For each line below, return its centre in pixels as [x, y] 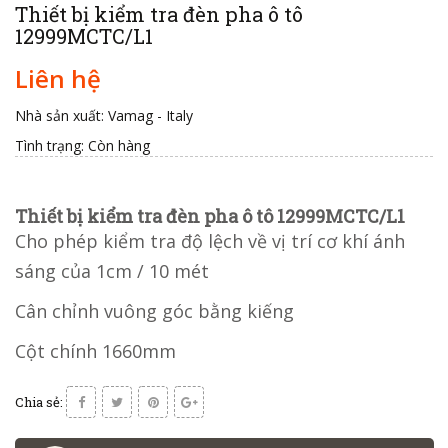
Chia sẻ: [39, 402]
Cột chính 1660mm [95, 351]
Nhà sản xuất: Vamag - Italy [106, 116]
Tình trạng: [49, 146]
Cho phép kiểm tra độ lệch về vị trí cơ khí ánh [210, 241]
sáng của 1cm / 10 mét [112, 271]
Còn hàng [119, 146]
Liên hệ [58, 79]
